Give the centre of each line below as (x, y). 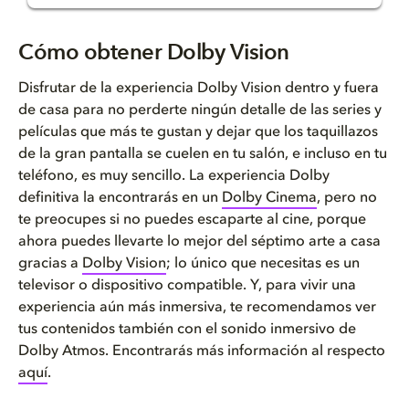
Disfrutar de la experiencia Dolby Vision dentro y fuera (199, 89)
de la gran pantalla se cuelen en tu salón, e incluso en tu (203, 154)
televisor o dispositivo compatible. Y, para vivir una (187, 286)
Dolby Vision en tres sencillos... (164, 75)
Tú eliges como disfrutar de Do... (170, 121)
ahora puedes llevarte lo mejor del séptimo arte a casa (199, 242)
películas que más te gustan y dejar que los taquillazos (198, 132)
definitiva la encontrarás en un (120, 198)
